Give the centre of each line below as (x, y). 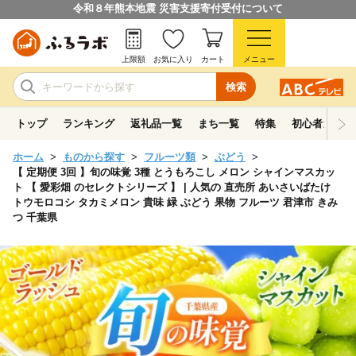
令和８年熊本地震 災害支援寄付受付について (178, 8)
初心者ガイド (323, 124)
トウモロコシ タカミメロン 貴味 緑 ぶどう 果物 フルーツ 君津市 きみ (175, 202)
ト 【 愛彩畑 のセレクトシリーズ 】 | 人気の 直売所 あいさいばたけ (172, 187)
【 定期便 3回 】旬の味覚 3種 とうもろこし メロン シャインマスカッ (174, 172)
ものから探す (94, 157)
